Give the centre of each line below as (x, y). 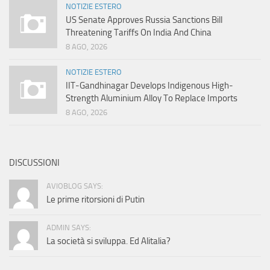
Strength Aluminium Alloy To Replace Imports (152, 99)
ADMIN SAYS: (69, 228)
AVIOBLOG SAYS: (75, 186)
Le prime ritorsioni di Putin (96, 200)
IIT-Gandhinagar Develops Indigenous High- (149, 86)
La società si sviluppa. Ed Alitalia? (108, 241)
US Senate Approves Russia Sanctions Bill (144, 20)
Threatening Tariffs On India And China (139, 33)
